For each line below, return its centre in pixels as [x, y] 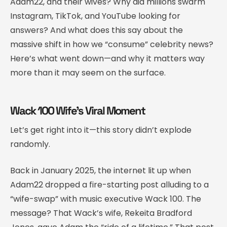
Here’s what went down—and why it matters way [107, 58]
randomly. [30, 144]
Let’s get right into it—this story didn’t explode [101, 130]
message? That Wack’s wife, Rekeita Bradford [101, 213]
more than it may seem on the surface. [88, 72]
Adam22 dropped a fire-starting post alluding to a [109, 184]
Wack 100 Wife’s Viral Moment [78, 110]
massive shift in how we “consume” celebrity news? [112, 44]
